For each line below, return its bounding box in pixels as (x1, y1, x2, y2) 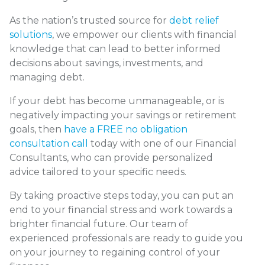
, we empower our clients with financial (52, 29, 237, 41)
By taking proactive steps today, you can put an (9, 190, 234, 202)
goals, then (9, 124, 64, 135)
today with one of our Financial (88, 138, 237, 150)
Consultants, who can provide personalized (9, 152, 213, 164)
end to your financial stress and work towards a (9, 204, 232, 216)
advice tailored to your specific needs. (9, 166, 186, 178)
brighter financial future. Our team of (9, 218, 188, 230)
